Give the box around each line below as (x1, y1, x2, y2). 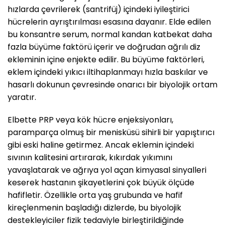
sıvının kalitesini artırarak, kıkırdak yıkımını (8, 152, 172, 164)
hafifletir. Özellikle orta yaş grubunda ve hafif (8, 189, 183, 201)
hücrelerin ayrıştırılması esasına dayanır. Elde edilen (8, 16, 211, 28)
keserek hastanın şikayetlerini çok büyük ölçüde (8, 177, 194, 189)
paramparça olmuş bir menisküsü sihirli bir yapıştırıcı (8, 127, 214, 139)
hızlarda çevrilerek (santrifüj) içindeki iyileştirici (8, 3, 189, 15)
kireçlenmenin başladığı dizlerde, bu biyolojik (8, 202, 181, 214)
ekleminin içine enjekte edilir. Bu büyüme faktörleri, (8, 53, 204, 65)
